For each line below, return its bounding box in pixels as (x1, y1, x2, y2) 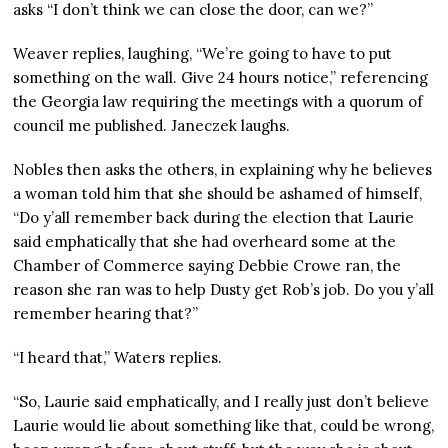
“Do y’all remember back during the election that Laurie (13, 208, 415, 228)
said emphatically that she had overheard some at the (13, 232, 397, 252)
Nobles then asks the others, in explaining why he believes (13, 160, 433, 180)
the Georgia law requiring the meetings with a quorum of (13, 92, 424, 112)
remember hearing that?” (13, 304, 199, 324)
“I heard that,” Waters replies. (13, 348, 223, 368)
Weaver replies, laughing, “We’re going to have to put (13, 44, 393, 64)
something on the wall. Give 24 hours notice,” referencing (13, 68, 429, 88)
